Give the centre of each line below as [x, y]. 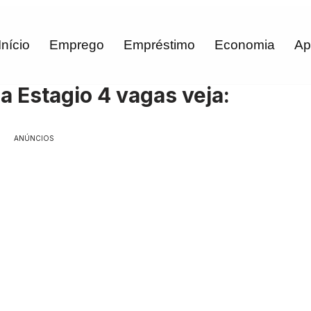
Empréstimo [159, 45]
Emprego [77, 45]
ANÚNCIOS [34, 138]
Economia [245, 45]
